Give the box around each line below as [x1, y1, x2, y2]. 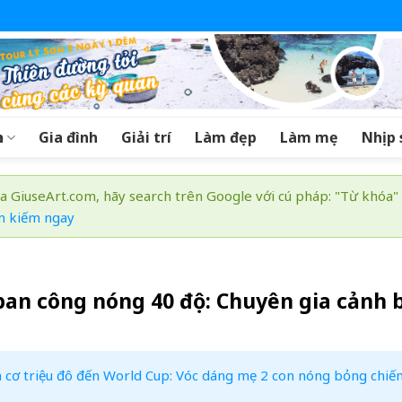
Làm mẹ [280, 127, 339, 147]
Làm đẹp [195, 127, 258, 147]
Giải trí [121, 127, 172, 147]
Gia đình [39, 127, 99, 147]
